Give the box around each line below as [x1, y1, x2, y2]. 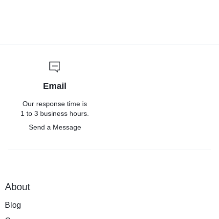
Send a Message [28, 123, 81, 131]
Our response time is [22, 99, 87, 108]
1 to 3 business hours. [21, 109, 89, 117]
